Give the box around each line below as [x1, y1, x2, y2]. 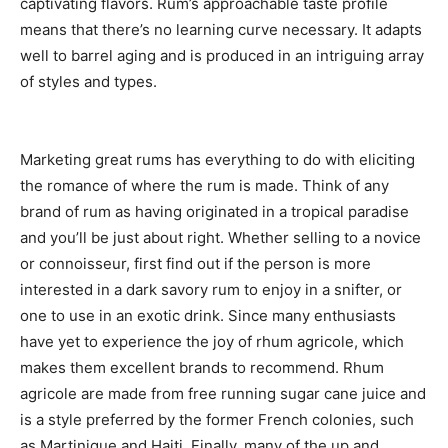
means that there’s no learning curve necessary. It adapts [20, 20, 422, 40]
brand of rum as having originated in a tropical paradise [20, 202, 409, 222]
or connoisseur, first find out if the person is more [20, 254, 371, 274]
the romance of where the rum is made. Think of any [20, 176, 389, 196]
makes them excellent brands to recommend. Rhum [20, 358, 384, 378]
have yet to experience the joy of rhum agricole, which [20, 332, 404, 352]
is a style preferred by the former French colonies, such [20, 410, 414, 430]
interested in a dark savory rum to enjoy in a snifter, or [20, 280, 402, 300]
